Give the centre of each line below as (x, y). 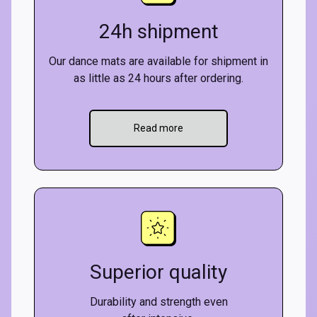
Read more (158, 128)
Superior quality (158, 272)
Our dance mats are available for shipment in (158, 61)
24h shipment (158, 31)
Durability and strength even (158, 302)
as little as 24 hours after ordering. (158, 78)
